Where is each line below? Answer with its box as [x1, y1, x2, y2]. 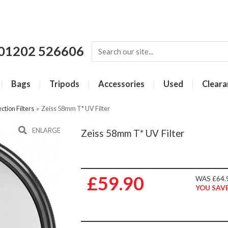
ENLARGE [32, 126, 61, 134]
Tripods [49, 79, 79, 89]
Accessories [98, 79, 145, 89]
